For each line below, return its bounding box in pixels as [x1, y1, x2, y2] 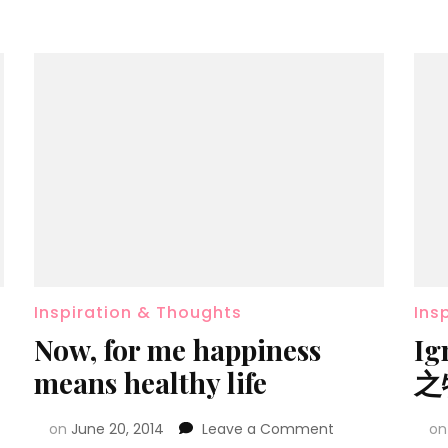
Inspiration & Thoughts [33, 300, 242, 324]
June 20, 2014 [70, 418, 164, 439]
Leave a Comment [201, 418, 334, 439]
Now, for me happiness [33, 330, 321, 368]
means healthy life [33, 363, 267, 401]
